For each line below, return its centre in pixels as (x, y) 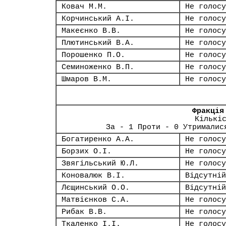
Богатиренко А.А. (98, 139)
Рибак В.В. (84, 212)
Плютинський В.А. (98, 43)
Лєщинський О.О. (96, 188)
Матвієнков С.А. (96, 200)
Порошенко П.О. (93, 55)
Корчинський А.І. (98, 19)
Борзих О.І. (87, 151)
